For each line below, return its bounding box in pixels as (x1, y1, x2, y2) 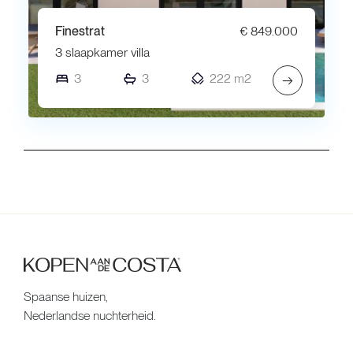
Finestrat (55, 24, 105, 39)
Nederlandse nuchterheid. (24, 308, 156, 324)
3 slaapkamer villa (55, 45, 150, 61)
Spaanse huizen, (24, 289, 108, 305)
